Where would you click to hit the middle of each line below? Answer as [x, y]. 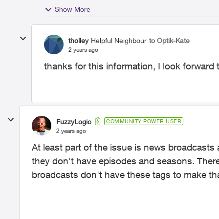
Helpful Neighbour [119, 40]
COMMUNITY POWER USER [144, 121]
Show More [73, 9]
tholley [78, 40]
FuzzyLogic [74, 121]
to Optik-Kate [169, 40]
